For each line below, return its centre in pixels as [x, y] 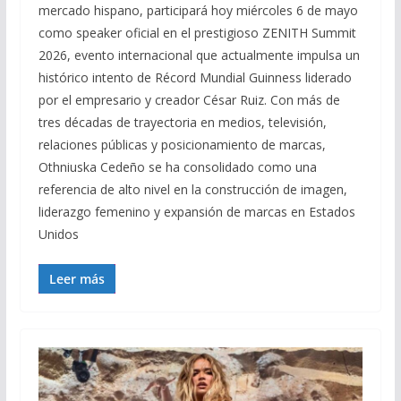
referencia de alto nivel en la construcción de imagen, [192, 189]
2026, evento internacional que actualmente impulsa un [199, 55]
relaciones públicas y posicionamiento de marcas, [182, 144]
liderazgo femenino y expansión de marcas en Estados [196, 211]
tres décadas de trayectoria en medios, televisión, [182, 122]
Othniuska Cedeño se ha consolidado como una [177, 166]
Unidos [58, 234]
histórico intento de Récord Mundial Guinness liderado [195, 77]
